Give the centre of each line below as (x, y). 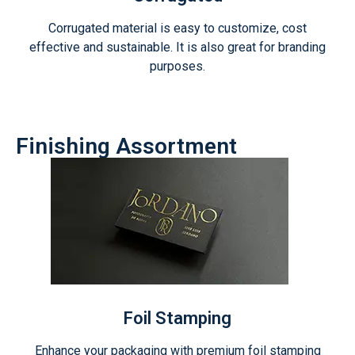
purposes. (177, 66)
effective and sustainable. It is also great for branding (177, 47)
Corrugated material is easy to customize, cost (177, 28)
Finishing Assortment (126, 146)
